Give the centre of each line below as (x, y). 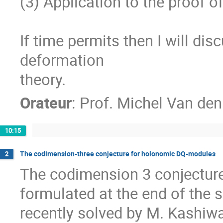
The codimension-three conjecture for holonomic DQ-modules (118, 154)
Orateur (46, 103)
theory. (43, 79)
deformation (62, 60)
